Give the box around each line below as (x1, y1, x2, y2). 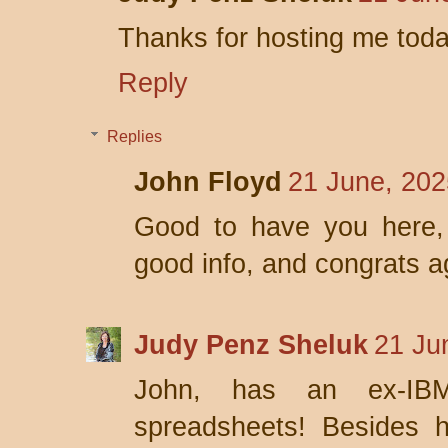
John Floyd (134, 167, 282, 197)
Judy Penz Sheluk (134, 330, 368, 360)
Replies (106, 128, 162, 145)
